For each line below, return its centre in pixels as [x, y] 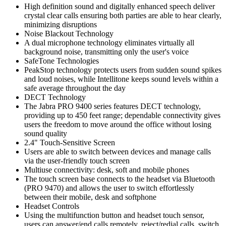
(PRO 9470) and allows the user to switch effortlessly [109, 188]
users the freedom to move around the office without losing [118, 125]
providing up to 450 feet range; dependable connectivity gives [122, 116]
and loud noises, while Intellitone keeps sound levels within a [121, 79]
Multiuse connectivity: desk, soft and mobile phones [107, 170]
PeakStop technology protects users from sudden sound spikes [123, 70]
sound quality [46, 134]
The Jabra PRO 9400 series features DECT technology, [112, 106]
